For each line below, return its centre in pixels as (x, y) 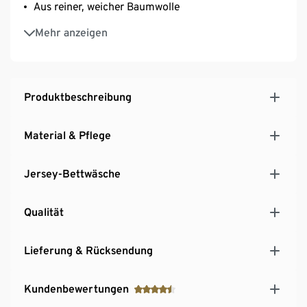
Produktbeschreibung (78, 97)
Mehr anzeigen (71, 32)
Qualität (44, 212)
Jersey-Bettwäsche (72, 173)
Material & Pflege (67, 135)
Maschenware (66, 42)
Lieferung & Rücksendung (88, 250)
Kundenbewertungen (76, 288)
